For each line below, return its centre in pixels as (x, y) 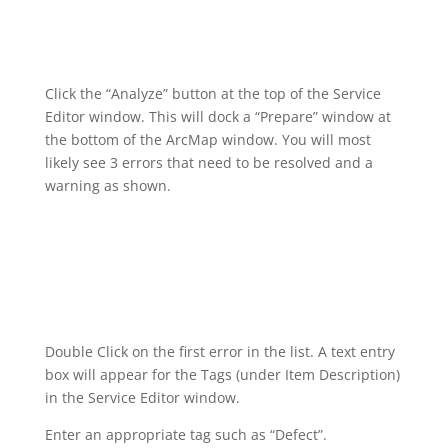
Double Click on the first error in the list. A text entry (219, 351)
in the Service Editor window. (142, 397)
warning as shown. (107, 185)
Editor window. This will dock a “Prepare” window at (217, 116)
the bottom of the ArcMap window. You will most (207, 139)
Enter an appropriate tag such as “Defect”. (185, 434)
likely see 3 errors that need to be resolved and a (208, 162)
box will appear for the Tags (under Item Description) (222, 374)
